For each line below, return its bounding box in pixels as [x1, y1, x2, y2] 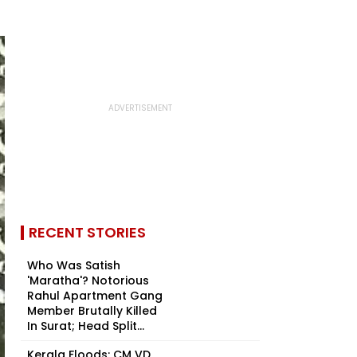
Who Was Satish [27, 257, 120, 273]
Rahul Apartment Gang [27, 288, 163, 304]
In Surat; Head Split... [27, 318, 144, 334]
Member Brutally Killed [27, 303, 157, 319]
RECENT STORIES [29, 222, 146, 242]
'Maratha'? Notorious [27, 273, 149, 288]
